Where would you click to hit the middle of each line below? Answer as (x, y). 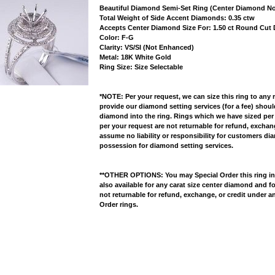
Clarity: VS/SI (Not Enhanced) (147, 47)
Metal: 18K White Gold (135, 57)
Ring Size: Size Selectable (141, 67)
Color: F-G (117, 37)
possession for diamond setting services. (166, 145)
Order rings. (119, 204)
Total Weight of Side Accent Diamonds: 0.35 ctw (177, 18)
